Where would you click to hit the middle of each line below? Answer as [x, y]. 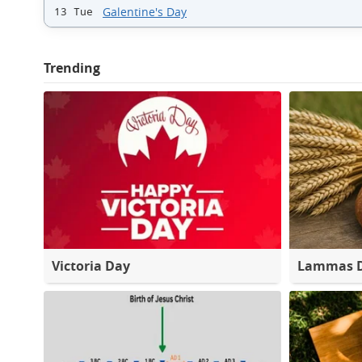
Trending [72, 68]
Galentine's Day [145, 12]
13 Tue [74, 12]
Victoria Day [91, 265]
